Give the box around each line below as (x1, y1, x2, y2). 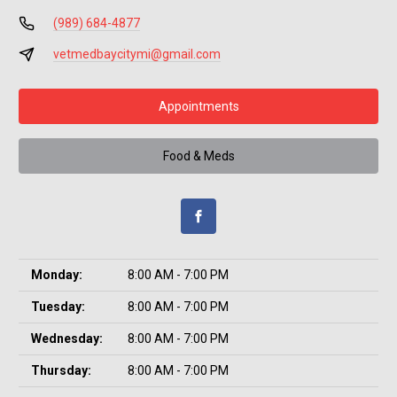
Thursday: (31, 363, 91, 378)
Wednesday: (31, 331, 103, 346)
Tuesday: (31, 300, 85, 314)
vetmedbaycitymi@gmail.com (52, 47, 221, 61)
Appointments (158, 98, 239, 113)
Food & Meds (162, 148, 235, 163)
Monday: (31, 268, 82, 282)
